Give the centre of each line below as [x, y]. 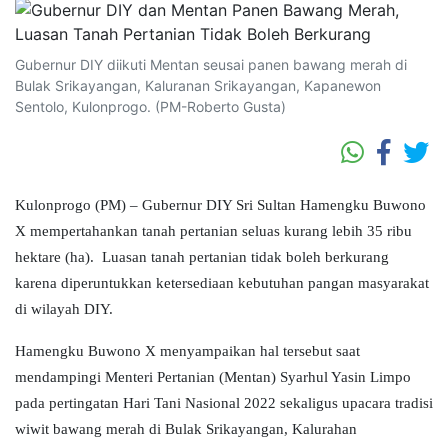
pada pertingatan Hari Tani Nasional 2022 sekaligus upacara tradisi [224, 403]
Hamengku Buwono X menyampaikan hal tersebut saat [187, 351]
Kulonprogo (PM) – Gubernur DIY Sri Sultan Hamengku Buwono [220, 205]
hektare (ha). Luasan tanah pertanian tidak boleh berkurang [202, 257]
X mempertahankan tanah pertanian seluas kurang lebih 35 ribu [213, 231]
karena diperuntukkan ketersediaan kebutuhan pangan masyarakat [222, 283]
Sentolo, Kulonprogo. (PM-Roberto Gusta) [150, 107]
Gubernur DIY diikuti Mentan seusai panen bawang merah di [211, 65]
